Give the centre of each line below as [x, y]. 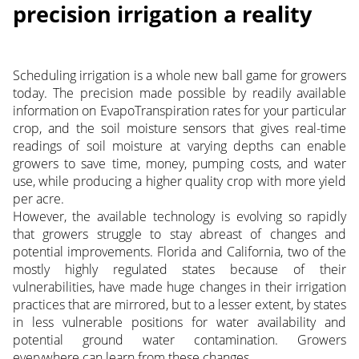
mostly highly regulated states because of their [179, 270]
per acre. [38, 199]
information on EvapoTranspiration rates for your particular [179, 111]
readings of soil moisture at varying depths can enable [179, 146]
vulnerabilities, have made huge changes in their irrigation [179, 287]
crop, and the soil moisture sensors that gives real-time [179, 129]
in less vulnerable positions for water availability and [179, 323]
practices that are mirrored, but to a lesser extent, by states [179, 305]
